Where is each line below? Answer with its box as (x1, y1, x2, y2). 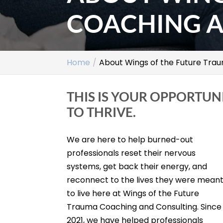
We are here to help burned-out (67, 134, 194, 145)
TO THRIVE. (67, 104, 136, 120)
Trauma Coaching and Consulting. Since (67, 201, 222, 213)
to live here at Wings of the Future (67, 188, 200, 199)
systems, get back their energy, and (67, 161, 208, 172)
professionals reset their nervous (67, 147, 196, 159)
